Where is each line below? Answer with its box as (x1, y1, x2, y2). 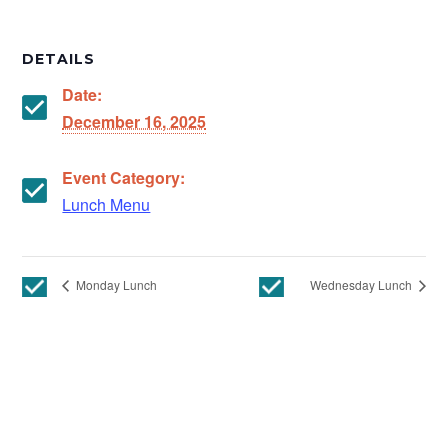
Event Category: (62, 166, 186, 190)
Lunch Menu (62, 193, 151, 217)
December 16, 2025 (62, 110, 207, 134)
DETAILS (22, 50, 96, 69)
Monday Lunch (73, 276, 158, 294)
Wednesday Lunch (309, 276, 415, 294)
